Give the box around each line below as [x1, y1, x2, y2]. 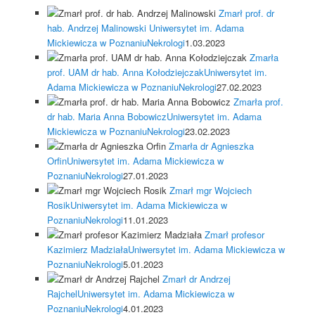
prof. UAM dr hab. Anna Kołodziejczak [46, 65, 204, 79]
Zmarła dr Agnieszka [168, 139, 254, 153]
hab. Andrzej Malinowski [46, 20, 149, 34]
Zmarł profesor [204, 227, 264, 241]
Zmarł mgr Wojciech [169, 183, 252, 197]
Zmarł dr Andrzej [162, 271, 231, 285]
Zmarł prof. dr [218, 6, 274, 20]
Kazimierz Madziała [46, 242, 128, 256]
